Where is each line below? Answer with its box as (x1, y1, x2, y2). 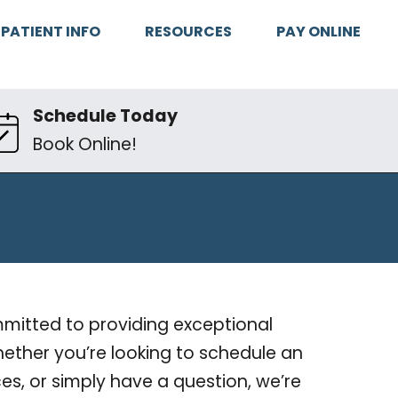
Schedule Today (32, 104, 178, 129)
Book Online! (32, 132, 137, 157)
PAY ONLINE (275, 21, 361, 42)
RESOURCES (144, 21, 232, 42)
